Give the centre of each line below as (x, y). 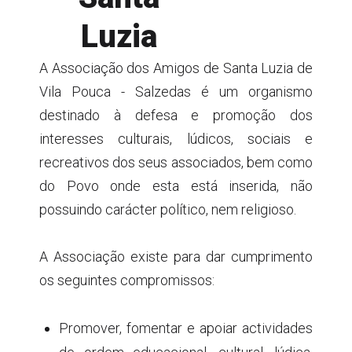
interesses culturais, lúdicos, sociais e (176, 139)
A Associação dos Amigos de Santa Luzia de (176, 68)
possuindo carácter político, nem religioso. (168, 209)
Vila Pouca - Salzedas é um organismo (176, 92)
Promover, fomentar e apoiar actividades (186, 328)
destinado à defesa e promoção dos (176, 115)
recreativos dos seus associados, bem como (176, 162)
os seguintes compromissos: (127, 280)
